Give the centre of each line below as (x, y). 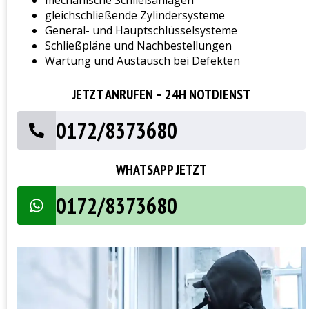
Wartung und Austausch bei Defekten (142, 61)
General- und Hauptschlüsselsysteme (141, 31)
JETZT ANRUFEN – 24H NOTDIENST (161, 95)
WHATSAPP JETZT (161, 170)
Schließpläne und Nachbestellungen (138, 46)
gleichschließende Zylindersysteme (135, 16)
